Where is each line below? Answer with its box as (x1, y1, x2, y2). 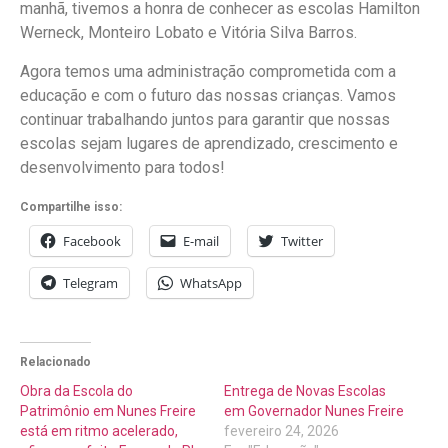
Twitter (281, 232, 323, 251)
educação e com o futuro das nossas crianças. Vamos (20, 85, 396, 105)
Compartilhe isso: (20, 200, 122, 215)
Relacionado (20, 355, 91, 370)
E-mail (183, 232, 219, 251)
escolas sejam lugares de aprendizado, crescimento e (20, 133, 398, 153)
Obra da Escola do (20, 383, 133, 400)
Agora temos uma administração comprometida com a (20, 61, 396, 81)
